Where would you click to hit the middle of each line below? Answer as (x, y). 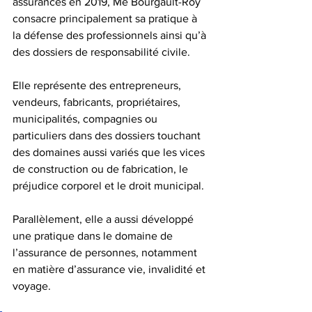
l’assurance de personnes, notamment (106, 252)
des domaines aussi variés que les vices (110, 152)
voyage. (34, 286)
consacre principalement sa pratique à (106, 18)
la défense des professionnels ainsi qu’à (111, 35)
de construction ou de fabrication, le (102, 169)
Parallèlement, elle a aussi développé (104, 219)
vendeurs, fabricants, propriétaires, (98, 102)
